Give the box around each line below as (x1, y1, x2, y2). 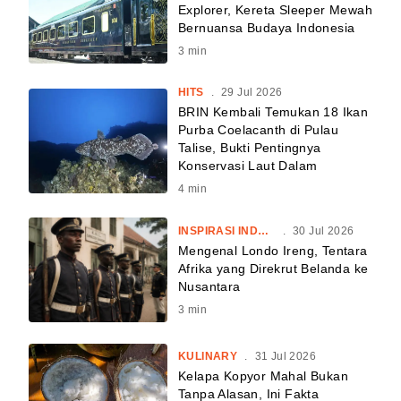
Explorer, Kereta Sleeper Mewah (178, 3, 372, 18)
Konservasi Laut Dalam (178, 158, 318, 174)
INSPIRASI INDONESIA (258, 224, 269, 237)
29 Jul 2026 (221, 86, 283, 99)
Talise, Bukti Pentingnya (178, 141, 321, 156)
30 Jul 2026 (292, 224, 354, 237)
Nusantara (178, 278, 241, 294)
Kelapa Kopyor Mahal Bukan (178, 368, 348, 383)
